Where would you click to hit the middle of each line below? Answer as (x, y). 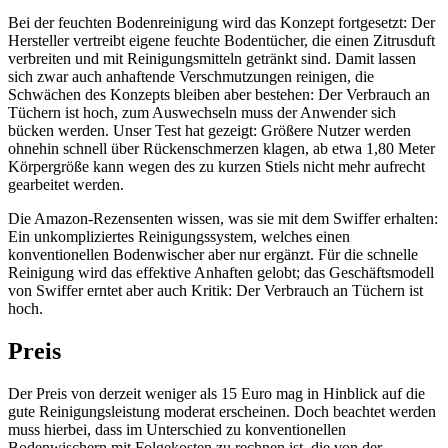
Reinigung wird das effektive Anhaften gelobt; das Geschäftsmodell (221, 272)
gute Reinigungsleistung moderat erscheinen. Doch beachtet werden (222, 411)
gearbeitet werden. (66, 184)
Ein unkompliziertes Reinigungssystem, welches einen (179, 236)
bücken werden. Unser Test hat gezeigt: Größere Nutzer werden (209, 130)
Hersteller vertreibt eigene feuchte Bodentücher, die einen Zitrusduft (221, 40)
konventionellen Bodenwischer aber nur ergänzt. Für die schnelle (213, 254)
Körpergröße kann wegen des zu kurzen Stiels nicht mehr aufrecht (216, 166)
